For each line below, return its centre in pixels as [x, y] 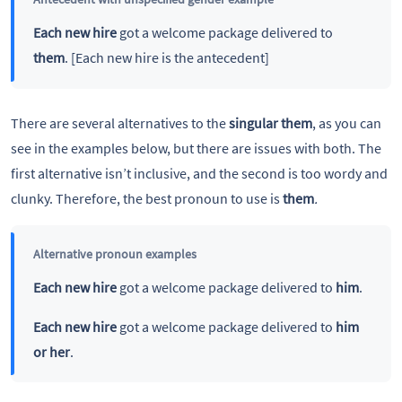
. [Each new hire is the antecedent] [166, 58]
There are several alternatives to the [120, 122]
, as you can [347, 122]
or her [51, 351]
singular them [271, 122]
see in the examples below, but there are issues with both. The [196, 148]
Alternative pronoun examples [114, 253]
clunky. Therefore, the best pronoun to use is [147, 198]
